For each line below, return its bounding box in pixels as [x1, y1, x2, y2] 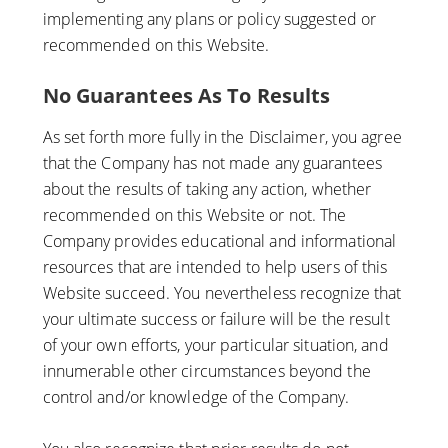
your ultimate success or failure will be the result [42, 308, 390, 331]
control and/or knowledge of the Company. [42, 386, 350, 409]
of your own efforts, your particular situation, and [42, 334, 389, 357]
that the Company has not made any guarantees [42, 152, 382, 175]
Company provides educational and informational [42, 230, 397, 253]
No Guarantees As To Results [42, 82, 331, 110]
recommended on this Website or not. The [42, 204, 347, 227]
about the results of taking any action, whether [42, 178, 372, 201]
